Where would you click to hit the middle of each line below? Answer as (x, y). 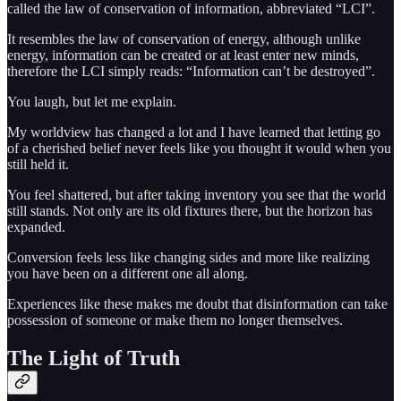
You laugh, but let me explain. (92, 102)
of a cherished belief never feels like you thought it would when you (199, 149)
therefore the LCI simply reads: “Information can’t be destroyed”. (191, 72)
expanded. (36, 227)
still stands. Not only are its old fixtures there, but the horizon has (190, 211)
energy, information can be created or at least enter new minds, (183, 55)
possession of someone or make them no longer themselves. (175, 320)
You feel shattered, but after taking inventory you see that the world (196, 195)
